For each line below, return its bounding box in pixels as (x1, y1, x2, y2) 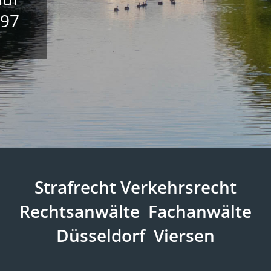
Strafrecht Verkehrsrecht (34, 175, 237, 198)
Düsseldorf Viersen (56, 224, 215, 247)
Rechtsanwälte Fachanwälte (19, 200, 252, 223)
